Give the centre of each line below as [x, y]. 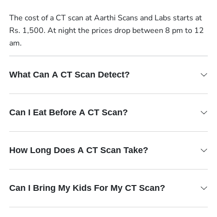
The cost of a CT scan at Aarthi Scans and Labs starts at [105, 18]
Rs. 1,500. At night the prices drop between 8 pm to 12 [106, 31]
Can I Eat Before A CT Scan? [68, 112]
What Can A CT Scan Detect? [69, 74]
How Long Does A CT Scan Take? [78, 150]
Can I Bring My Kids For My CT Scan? [87, 188]
